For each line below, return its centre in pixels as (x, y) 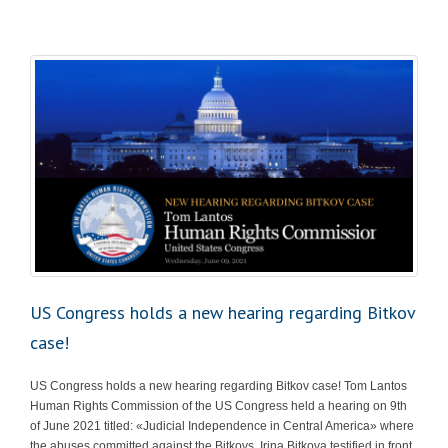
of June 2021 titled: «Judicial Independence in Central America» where (222, 426)
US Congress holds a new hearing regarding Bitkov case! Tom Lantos (218, 386)
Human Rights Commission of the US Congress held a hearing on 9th (218, 406)
